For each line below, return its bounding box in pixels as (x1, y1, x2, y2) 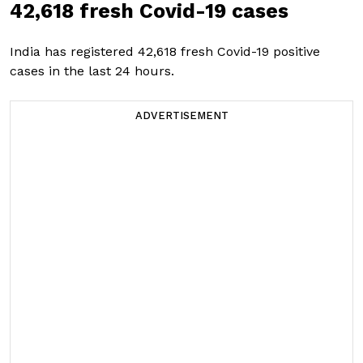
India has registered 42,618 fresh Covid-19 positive (10, 44, 320, 60)
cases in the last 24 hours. (10, 63, 174, 79)
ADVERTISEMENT (135, 109, 228, 122)
